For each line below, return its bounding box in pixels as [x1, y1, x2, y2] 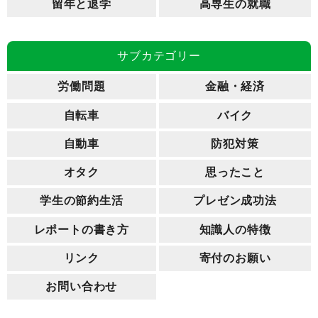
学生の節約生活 [40, 194, 124, 207]
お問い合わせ [45, 280, 118, 293]
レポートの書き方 [33, 223, 130, 236]
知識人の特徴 [199, 223, 271, 236]
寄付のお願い [199, 251, 271, 264]
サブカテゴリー [117, 50, 201, 62]
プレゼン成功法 [193, 194, 277, 207]
